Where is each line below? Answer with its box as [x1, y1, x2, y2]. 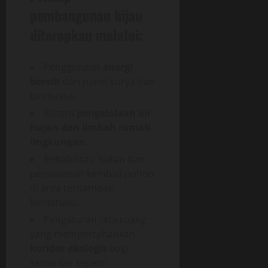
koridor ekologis [30, 241, 107, 255]
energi [103, 60, 133, 74]
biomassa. [30, 89, 76, 102]
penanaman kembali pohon [30, 166, 154, 180]
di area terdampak [30, 181, 113, 194]
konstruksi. [30, 195, 80, 209]
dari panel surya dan [60, 74, 155, 88]
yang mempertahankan [30, 227, 135, 240]
